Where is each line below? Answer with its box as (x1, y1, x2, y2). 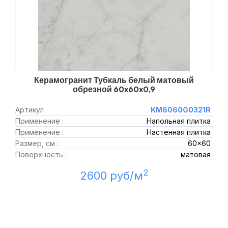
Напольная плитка (146, 117, 211, 125)
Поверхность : (15, 150, 67, 159)
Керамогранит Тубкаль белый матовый (34, 75, 194, 85)
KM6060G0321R (150, 105, 211, 114)
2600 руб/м (79, 169, 143, 182)
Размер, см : (15, 139, 59, 148)
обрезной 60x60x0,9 (73, 84, 155, 94)
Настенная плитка (146, 128, 211, 136)
